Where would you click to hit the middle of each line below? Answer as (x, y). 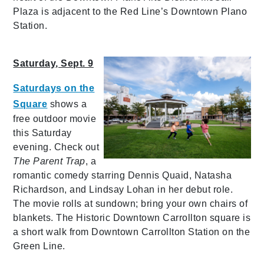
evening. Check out (56, 147)
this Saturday (42, 133)
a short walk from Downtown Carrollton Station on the (132, 232)
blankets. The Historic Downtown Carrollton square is (132, 218)
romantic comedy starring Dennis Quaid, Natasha (123, 176)
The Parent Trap (49, 161)
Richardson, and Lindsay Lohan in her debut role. (123, 190)
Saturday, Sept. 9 (53, 64)
